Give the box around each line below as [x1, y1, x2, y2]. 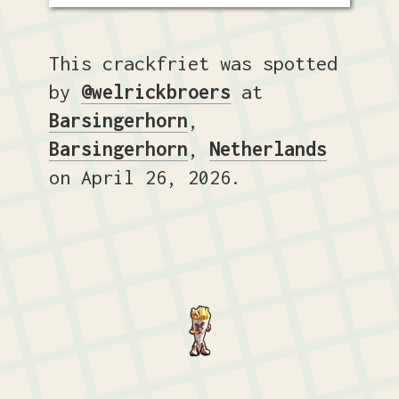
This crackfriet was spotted [48, 52, 338, 76]
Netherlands [208, 137, 327, 161]
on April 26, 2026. [48, 166, 241, 190]
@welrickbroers [80, 80, 231, 104]
